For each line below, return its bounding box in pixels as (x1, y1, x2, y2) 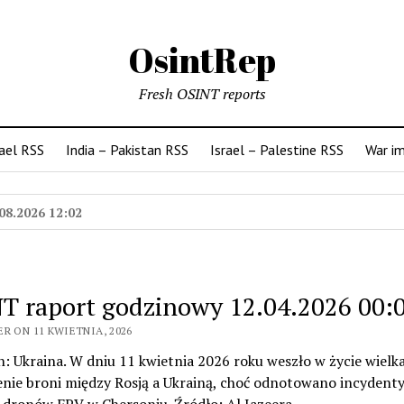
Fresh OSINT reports (138, 84, 266, 104)
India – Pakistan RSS (66, 141, 188, 159)
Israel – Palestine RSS (210, 141, 344, 159)
